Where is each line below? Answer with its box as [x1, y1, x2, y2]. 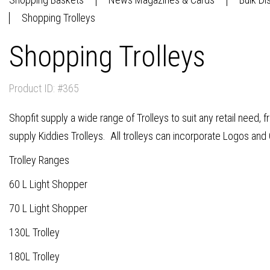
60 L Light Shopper [9, 178, 87, 190]
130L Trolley [9, 226, 60, 239]
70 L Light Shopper [9, 202, 87, 215]
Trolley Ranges [9, 154, 69, 166]
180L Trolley [9, 250, 60, 263]
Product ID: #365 [9, 82, 79, 95]
